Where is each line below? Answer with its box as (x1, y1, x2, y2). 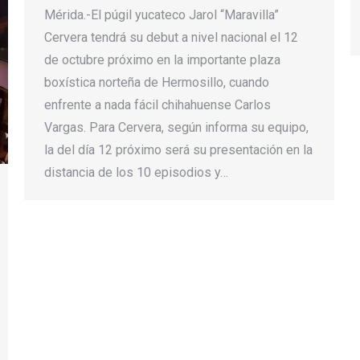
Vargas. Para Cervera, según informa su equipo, (44, 119, 309, 135)
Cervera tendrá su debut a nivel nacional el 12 (44, 29, 298, 45)
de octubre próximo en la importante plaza (44, 51, 280, 67)
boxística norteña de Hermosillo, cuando (44, 74, 269, 90)
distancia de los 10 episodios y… (44, 164, 228, 180)
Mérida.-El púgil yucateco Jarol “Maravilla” (44, 6, 279, 22)
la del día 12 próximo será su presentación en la (44, 141, 313, 157)
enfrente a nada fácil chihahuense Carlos (44, 96, 271, 112)
